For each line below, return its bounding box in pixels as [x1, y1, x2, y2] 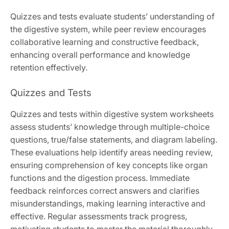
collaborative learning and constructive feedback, [10, 37, 199, 48]
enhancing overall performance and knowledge [10, 50, 190, 60]
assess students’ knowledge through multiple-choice [10, 122, 210, 132]
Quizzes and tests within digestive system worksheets [10, 109, 214, 120]
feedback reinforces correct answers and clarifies [10, 186, 199, 196]
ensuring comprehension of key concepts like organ [10, 160, 208, 171]
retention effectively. [10, 62, 87, 73]
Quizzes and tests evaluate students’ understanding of [10, 11, 215, 22]
